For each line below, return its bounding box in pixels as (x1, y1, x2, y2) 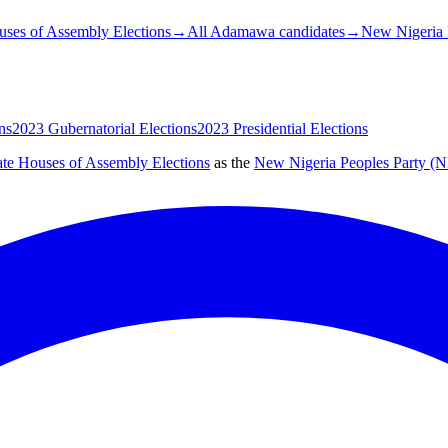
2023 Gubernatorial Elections (12, 119, 197, 137)
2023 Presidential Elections (197, 119, 368, 137)
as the (210, 153, 254, 171)
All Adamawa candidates (187, 23, 345, 41)
